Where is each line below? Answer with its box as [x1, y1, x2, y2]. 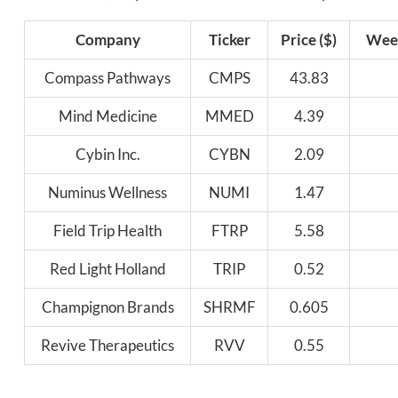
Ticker [208, 30, 251, 50]
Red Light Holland [49, 259, 166, 279]
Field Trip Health [53, 221, 162, 241]
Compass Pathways [44, 68, 171, 88]
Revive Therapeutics [41, 336, 174, 355]
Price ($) [281, 30, 337, 50]
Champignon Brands [41, 298, 174, 317]
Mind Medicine [58, 107, 157, 126]
